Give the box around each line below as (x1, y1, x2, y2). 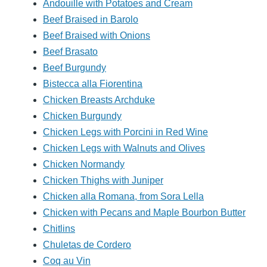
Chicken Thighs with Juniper (43, 175, 163, 186)
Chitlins (43, 223, 75, 234)
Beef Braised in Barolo (43, 14, 138, 25)
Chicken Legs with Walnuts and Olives (43, 143, 205, 154)
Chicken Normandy (43, 159, 125, 170)
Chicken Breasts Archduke (43, 95, 155, 105)
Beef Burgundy (43, 63, 106, 73)
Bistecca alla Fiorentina (43, 79, 142, 89)
